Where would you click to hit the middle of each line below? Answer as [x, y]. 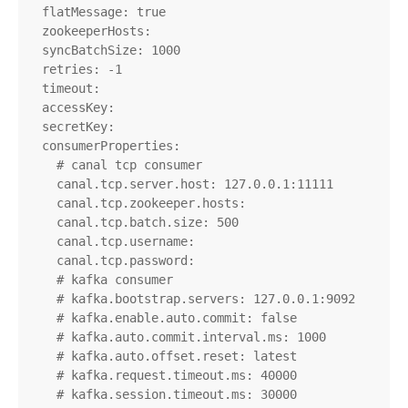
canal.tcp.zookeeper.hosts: [42, 204]
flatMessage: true [35, 12]
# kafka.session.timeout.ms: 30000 [42, 395]
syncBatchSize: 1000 [35, 51]
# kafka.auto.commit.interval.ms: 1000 [42, 337]
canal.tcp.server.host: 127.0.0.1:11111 [42, 184]
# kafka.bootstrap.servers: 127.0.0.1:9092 [42, 299]
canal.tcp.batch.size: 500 [42, 223]
